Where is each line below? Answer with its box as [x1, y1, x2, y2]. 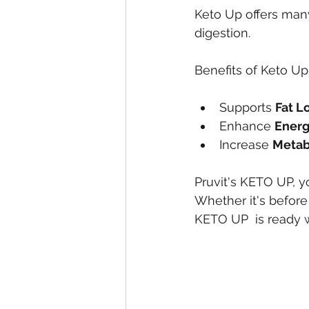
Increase [219, 137, 272, 152]
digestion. [195, 26, 250, 41]
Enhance [219, 119, 275, 134]
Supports [219, 100, 275, 115]
